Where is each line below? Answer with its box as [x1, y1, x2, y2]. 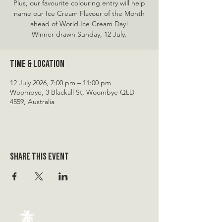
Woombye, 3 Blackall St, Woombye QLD [10, 88, 134, 97]
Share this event [10, 151, 69, 163]
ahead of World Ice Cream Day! [30, 19, 128, 28]
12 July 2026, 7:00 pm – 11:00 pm [10, 78, 111, 87]
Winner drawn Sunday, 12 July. [32, 30, 127, 39]
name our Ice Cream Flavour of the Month [14, 9, 145, 18]
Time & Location [10, 58, 64, 70]
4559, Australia [10, 97, 55, 106]
